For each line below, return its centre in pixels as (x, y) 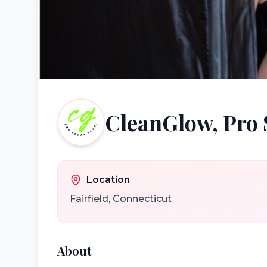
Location (108, 180)
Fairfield (89, 199)
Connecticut (142, 199)
